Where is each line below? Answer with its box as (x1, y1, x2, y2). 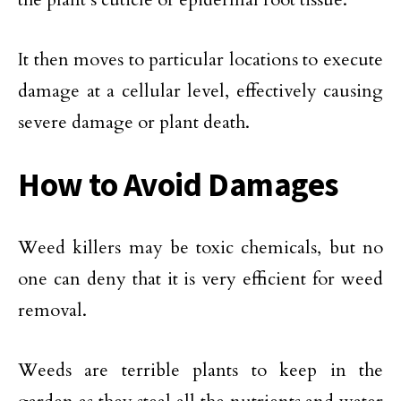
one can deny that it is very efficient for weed (18, 266, 383, 291)
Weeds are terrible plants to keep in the (18, 357, 383, 382)
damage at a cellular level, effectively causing (18, 78, 383, 103)
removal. (18, 297, 87, 322)
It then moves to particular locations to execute (18, 47, 383, 72)
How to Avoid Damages (18, 163, 339, 205)
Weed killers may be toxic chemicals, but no (18, 235, 383, 260)
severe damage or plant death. (18, 109, 250, 134)
